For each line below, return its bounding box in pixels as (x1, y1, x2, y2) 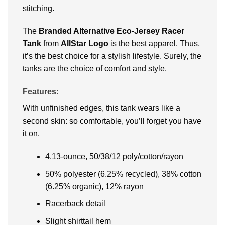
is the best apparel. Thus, (108, 39, 200, 48)
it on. (23, 129, 40, 138)
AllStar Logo (61, 39, 108, 48)
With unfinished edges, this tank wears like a (23, 104, 180, 113)
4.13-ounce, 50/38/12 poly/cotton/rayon (45, 152, 183, 161)
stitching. (23, 4, 54, 13)
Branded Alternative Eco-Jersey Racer (39, 27, 184, 36)
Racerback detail (45, 199, 105, 208)
